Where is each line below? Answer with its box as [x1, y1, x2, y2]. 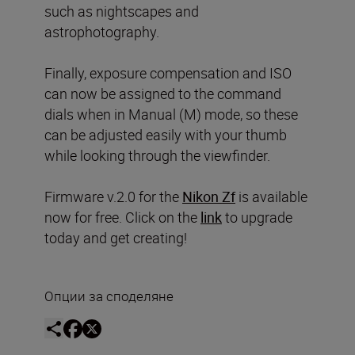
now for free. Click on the [44, 207, 200, 227]
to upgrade [222, 207, 292, 227]
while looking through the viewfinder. [44, 145, 270, 165]
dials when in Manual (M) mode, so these [44, 104, 298, 124]
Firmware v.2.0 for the [44, 186, 182, 206]
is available [235, 186, 307, 206]
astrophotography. [44, 21, 159, 41]
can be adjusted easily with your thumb [44, 124, 287, 144]
